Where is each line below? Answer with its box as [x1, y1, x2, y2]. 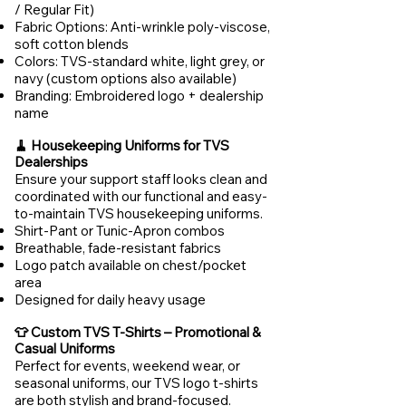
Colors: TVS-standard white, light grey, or [14, 53, 265, 70]
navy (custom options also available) [14, 70, 237, 87]
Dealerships [14, 153, 88, 170]
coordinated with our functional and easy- [14, 188, 267, 205]
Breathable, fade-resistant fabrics [14, 239, 221, 256]
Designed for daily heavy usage [14, 291, 206, 308]
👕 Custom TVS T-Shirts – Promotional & [14, 324, 261, 341]
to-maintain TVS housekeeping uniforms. [14, 205, 263, 222]
